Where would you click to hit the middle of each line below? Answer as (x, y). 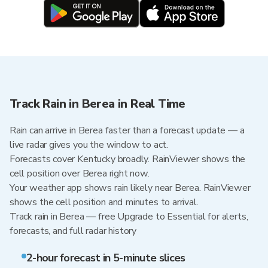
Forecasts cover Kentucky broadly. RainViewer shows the (128, 159)
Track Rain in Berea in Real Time (98, 104)
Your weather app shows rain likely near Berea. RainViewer (130, 188)
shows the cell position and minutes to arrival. (104, 202)
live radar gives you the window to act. (89, 145)
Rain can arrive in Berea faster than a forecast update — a (127, 130)
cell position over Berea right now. (80, 173)
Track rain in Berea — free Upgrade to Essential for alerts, (129, 217)
